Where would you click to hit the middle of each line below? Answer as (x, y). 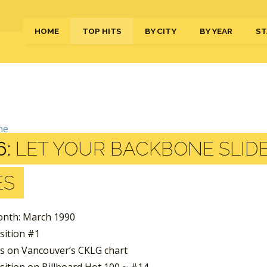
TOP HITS (102, 31)
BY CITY (161, 31)
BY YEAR (216, 31)
